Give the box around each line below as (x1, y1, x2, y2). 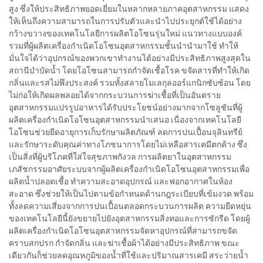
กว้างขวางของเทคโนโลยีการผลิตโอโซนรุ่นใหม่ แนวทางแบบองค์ (9, 29, 242, 39)
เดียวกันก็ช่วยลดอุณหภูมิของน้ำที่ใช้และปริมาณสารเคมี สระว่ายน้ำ (9, 251, 248, 261)
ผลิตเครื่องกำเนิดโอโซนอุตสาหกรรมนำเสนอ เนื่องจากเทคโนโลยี (9, 115, 241, 125)
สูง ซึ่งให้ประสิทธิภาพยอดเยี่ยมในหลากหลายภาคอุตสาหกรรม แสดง (9, 4, 249, 14)
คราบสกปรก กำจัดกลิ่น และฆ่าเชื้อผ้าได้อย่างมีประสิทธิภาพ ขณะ (9, 238, 240, 248)
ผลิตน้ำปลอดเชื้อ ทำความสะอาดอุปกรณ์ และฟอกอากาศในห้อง (9, 177, 232, 187)
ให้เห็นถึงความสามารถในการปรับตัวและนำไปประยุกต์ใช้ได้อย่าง (9, 16, 242, 26)
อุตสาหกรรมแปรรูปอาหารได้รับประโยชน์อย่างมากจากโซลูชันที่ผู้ (9, 103, 242, 113)
